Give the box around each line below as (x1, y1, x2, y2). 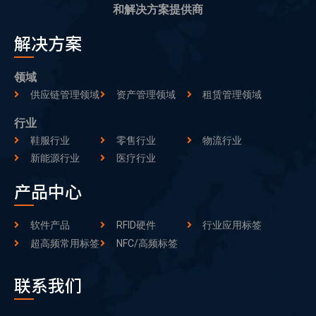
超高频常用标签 (30, 238, 99, 250)
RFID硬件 (116, 219, 156, 231)
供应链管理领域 (30, 88, 99, 100)
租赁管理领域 (202, 88, 262, 100)
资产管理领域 (116, 88, 176, 100)
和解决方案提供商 (113, 2, 203, 16)
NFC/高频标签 (116, 238, 178, 250)
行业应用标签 (202, 219, 262, 231)
